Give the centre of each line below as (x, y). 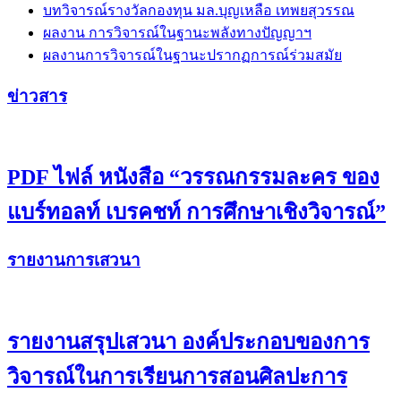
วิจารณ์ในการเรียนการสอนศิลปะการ (177, 376)
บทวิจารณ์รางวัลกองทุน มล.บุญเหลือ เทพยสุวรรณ (199, 10)
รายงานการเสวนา (74, 260)
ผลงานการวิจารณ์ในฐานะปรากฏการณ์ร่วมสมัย (192, 55)
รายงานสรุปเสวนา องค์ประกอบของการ (188, 341)
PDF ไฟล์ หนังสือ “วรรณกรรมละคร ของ (193, 178)
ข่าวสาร (37, 96)
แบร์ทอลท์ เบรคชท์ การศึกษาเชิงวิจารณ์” (196, 213)
